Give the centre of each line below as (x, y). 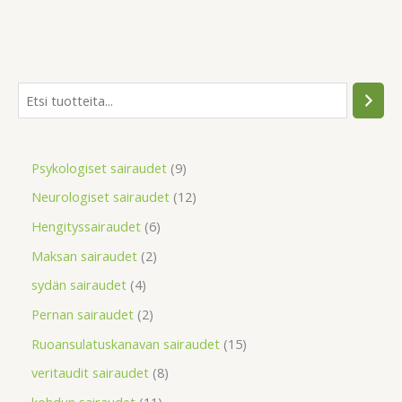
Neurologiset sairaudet (100, 197)
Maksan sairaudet (84, 255)
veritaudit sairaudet (90, 373)
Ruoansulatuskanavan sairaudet (126, 343)
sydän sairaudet (79, 285)
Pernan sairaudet (83, 314)
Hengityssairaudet (86, 226)
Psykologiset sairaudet (99, 167)
